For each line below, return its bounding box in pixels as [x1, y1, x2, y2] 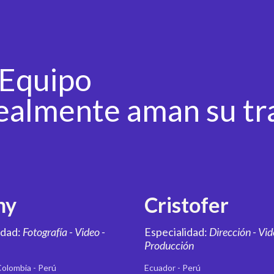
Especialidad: [144, 225, 210, 239]
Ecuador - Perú [144, 262, 201, 273]
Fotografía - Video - [23, 225, 106, 239]
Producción [144, 239, 194, 252]
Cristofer [144, 192, 229, 217]
